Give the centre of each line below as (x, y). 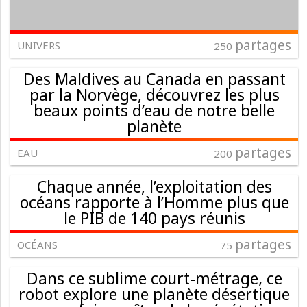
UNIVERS (39, 45)
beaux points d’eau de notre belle (154, 110)
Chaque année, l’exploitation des (154, 186)
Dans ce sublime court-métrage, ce (154, 278)
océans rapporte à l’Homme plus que (154, 202)
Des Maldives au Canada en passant (154, 78)
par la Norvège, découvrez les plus (154, 94)
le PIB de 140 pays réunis (154, 218)
